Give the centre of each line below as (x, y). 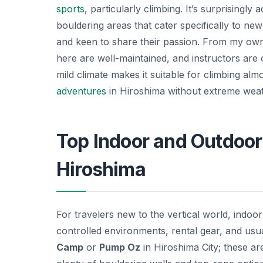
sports (70, 9)
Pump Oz (120, 247)
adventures (81, 91)
